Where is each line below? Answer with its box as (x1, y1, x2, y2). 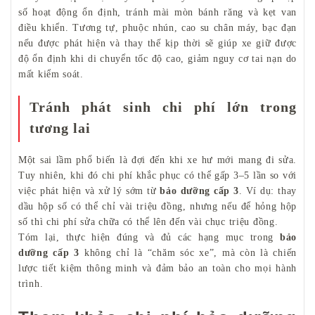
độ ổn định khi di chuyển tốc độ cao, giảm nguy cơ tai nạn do (18, 53, 297, 65)
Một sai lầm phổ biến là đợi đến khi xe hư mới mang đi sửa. (18, 155, 297, 166)
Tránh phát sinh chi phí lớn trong (30, 99, 297, 115)
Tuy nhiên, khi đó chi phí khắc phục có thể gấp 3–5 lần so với (18, 170, 297, 181)
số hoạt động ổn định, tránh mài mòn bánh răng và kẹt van (18, 7, 297, 18)
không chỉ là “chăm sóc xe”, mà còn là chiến (79, 247, 297, 259)
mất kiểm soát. (18, 69, 84, 80)
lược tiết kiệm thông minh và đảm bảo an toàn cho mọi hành (18, 263, 297, 274)
